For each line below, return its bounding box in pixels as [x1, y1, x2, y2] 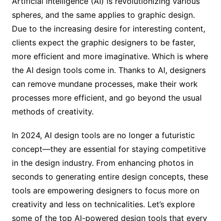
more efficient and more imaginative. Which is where [11, 51, 208, 61]
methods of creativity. [11, 106, 94, 116]
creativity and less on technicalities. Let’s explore [11, 199, 195, 209]
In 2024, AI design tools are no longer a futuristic [11, 130, 195, 140]
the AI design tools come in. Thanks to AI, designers [11, 65, 206, 75]
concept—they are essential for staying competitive [11, 144, 206, 154]
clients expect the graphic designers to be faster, [11, 37, 195, 47]
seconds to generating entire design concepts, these [11, 171, 208, 182]
